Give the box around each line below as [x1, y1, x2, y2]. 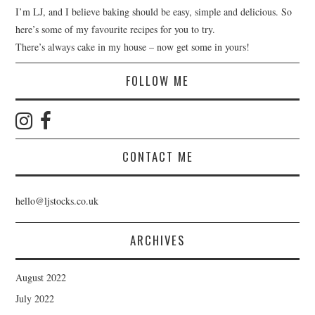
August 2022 [15, 271, 67, 285]
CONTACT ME [122, 148, 193, 166]
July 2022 [15, 292, 55, 306]
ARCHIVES [130, 231, 185, 250]
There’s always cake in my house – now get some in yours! [15, 39, 250, 53]
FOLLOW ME [126, 71, 189, 89]
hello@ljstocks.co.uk [15, 194, 99, 208]
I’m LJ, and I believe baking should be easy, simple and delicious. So [15, 4, 292, 18]
